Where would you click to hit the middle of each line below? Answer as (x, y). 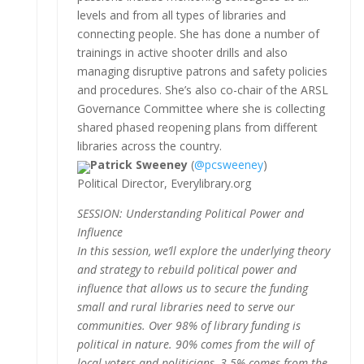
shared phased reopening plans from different (197, 127)
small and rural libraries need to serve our (186, 306)
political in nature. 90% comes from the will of (195, 344)
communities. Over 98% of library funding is (188, 325)
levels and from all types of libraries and (181, 15)
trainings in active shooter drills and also (182, 52)
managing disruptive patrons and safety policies (202, 71)
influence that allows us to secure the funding (192, 288)
